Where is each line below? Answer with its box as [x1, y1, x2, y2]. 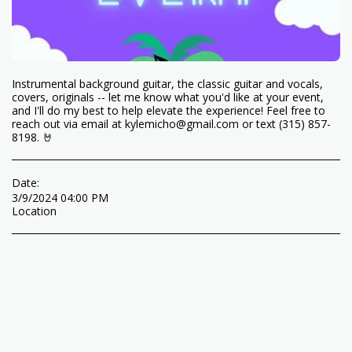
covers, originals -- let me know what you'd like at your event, [12, 90, 324, 104]
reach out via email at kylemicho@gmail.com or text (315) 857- [12, 116, 331, 131]
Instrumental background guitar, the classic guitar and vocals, [12, 76, 323, 91]
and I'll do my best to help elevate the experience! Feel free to [12, 103, 325, 118]
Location [12, 203, 57, 218]
